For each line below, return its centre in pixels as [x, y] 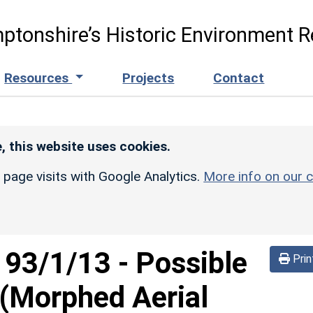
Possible [191, 263]
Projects [148, 78]
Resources [38, 78]
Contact [239, 78]
